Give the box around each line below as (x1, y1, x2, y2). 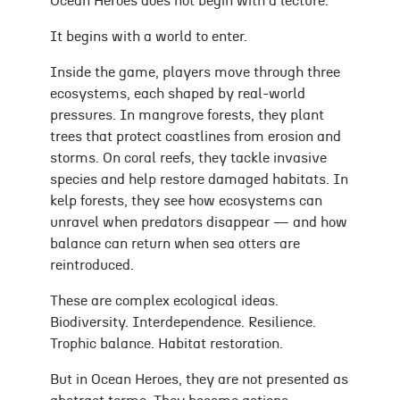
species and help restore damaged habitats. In (50, 172, 348, 187)
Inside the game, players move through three (50, 65, 340, 80)
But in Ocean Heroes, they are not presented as (50, 372, 348, 387)
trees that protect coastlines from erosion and (50, 129, 341, 145)
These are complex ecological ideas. (50, 294, 279, 309)
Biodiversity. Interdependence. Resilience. (50, 315, 316, 330)
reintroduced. (50, 258, 134, 273)
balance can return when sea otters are (50, 237, 300, 252)
